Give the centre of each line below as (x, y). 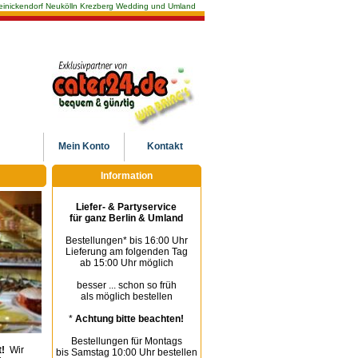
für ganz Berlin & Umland (127, 218)
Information (126, 176)
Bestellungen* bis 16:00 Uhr (126, 241)
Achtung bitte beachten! (130, 319)
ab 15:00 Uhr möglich (126, 263)
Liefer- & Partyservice (127, 207)
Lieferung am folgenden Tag (126, 252)
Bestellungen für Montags (126, 341)
